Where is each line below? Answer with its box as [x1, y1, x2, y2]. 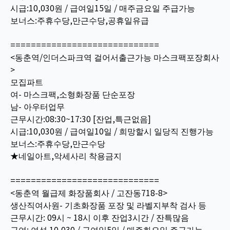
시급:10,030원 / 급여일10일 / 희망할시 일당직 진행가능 [10, 125, 214, 137]
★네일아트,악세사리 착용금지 [10, 149, 122, 162]
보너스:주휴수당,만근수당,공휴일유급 [10, 14, 149, 26]
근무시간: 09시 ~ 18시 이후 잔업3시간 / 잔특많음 [10, 211, 189, 223]
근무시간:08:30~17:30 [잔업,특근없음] [10, 112, 151, 125]
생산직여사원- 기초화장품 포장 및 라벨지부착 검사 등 [10, 199, 206, 211]
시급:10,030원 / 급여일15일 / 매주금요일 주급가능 [10, 2, 195, 14]
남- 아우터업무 [10, 100, 65, 112]
